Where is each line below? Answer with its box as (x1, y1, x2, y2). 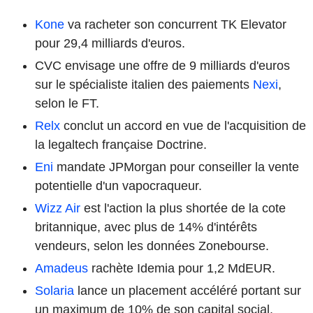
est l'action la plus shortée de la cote (80, 201, 286, 215)
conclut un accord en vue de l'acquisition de (60, 118, 306, 133)
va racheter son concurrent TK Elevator (64, 17, 286, 31)
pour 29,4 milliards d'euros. (35, 36, 185, 50)
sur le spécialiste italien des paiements (35, 77, 253, 92)
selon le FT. (35, 96, 99, 110)
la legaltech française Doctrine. (35, 137, 207, 152)
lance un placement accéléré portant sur (74, 283, 301, 298)
